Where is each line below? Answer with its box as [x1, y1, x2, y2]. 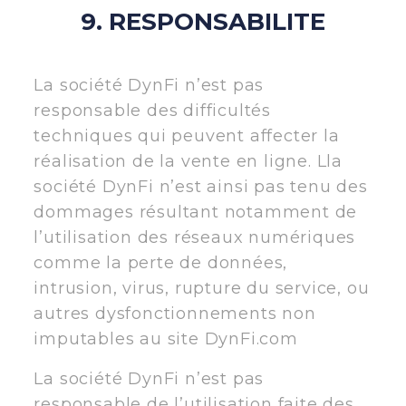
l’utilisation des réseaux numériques [34, 227, 356, 247]
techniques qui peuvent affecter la [34, 125, 340, 146]
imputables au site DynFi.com [34, 328, 298, 349]
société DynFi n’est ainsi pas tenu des [34, 176, 368, 197]
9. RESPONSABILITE [80, 6, 325, 36]
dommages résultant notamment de [34, 201, 358, 222]
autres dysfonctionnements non [34, 303, 316, 324]
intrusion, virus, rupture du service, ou [34, 277, 370, 298]
